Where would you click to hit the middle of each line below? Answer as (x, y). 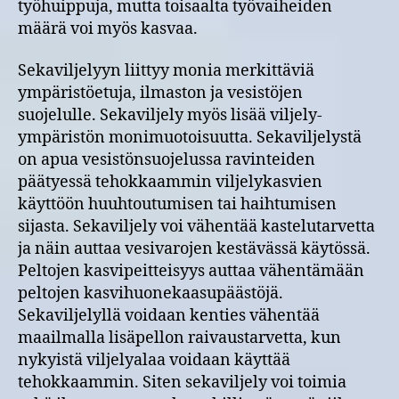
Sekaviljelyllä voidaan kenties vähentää (169, 316)
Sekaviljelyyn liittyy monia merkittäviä (166, 71)
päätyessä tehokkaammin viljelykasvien (170, 182)
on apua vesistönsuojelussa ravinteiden (167, 160)
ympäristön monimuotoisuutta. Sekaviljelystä (190, 138)
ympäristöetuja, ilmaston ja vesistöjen (160, 93)
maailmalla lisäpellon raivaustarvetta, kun (179, 338)
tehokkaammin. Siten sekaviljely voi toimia (182, 383)
